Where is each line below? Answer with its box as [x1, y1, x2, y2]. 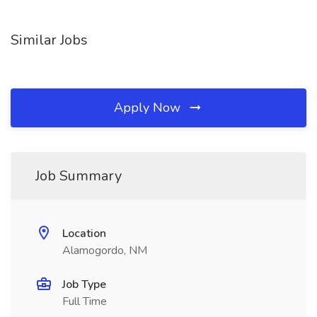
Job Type [62, 277, 106, 292]
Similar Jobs [11, 30, 88, 50]
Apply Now [114, 99, 184, 116]
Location [62, 226, 106, 241]
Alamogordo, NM [62, 243, 147, 258]
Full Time [62, 294, 107, 309]
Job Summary [35, 166, 122, 185]
